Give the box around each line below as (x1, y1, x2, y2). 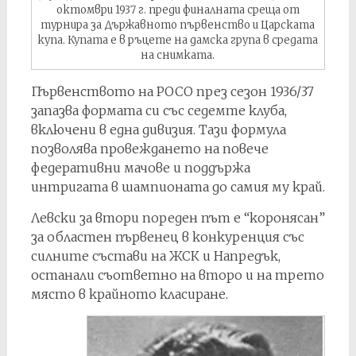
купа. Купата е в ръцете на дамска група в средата (37, 33, 319, 47)
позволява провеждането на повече (30, 140, 269, 157)
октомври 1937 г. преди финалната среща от (56, 2, 300, 17)
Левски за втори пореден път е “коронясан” (30, 209, 325, 226)
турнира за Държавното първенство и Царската (41, 17, 315, 32)
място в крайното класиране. (30, 285, 228, 302)
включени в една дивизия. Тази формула (30, 121, 286, 137)
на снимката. (141, 48, 215, 62)
